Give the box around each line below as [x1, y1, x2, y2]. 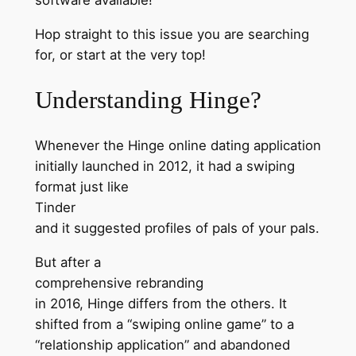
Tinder [34, 199, 75, 215]
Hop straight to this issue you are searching [34, 25, 309, 42]
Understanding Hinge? [34, 86, 261, 114]
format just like [34, 178, 129, 195]
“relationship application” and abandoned [34, 336, 290, 353]
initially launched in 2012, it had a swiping [34, 157, 295, 174]
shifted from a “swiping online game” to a [34, 315, 294, 332]
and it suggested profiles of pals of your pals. [34, 219, 319, 236]
